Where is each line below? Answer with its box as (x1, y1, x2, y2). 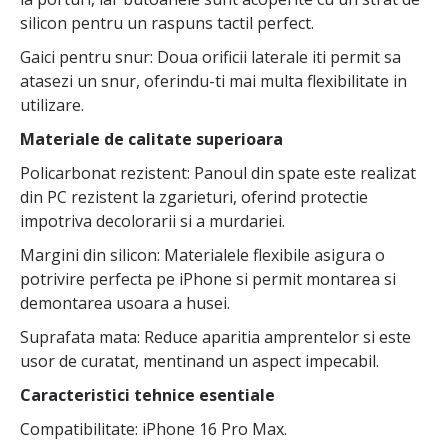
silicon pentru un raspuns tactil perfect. (20, 12, 314, 35)
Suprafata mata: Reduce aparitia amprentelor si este (20, 326, 411, 349)
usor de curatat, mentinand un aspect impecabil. (20, 350, 379, 373)
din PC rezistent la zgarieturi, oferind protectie (20, 186, 368, 209)
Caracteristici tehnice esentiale (20, 384, 275, 407)
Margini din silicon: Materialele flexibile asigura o (20, 244, 385, 267)
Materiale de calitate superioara (20, 128, 283, 151)
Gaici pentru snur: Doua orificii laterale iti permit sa (20, 46, 401, 69)
